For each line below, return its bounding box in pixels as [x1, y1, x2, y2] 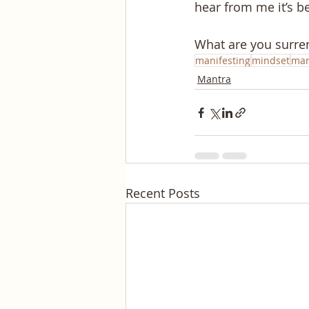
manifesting [195, 54, 250, 68]
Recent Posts [126, 185, 200, 202]
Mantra [197, 72, 231, 86]
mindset [252, 54, 290, 68]
